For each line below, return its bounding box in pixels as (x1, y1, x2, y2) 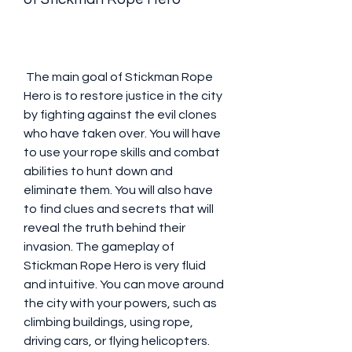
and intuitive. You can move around (24, 278, 224, 291)
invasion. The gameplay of (24, 240, 174, 253)
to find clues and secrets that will (24, 203, 214, 215)
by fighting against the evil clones (24, 108, 217, 121)
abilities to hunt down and (24, 165, 173, 178)
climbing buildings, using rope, (24, 316, 193, 328)
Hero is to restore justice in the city (24, 90, 222, 102)
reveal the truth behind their (24, 222, 185, 234)
